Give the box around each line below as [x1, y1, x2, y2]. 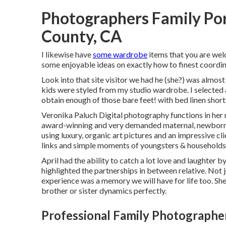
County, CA [41, 26, 122, 46]
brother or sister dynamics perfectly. [41, 186, 166, 195]
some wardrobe [93, 49, 147, 59]
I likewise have [41, 49, 93, 59]
